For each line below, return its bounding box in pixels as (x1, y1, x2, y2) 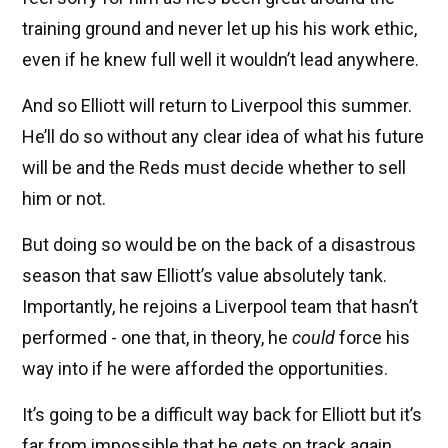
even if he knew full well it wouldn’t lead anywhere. (22, 49, 419, 71)
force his (335, 327, 410, 349)
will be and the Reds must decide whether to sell (22, 157, 406, 179)
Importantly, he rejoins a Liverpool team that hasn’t (22, 296, 418, 318)
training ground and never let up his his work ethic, (22, 18, 417, 40)
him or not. (22, 188, 106, 210)
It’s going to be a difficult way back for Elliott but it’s (22, 404, 422, 426)
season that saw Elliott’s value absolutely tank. (22, 265, 387, 287)
